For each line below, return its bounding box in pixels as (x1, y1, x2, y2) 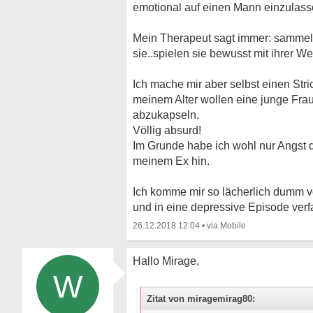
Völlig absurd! (133, 124, 201, 136)
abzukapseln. (133, 109, 199, 121)
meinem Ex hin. (133, 155, 210, 167)
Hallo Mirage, (133, 255, 199, 267)
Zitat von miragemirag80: (147, 293, 255, 304)
